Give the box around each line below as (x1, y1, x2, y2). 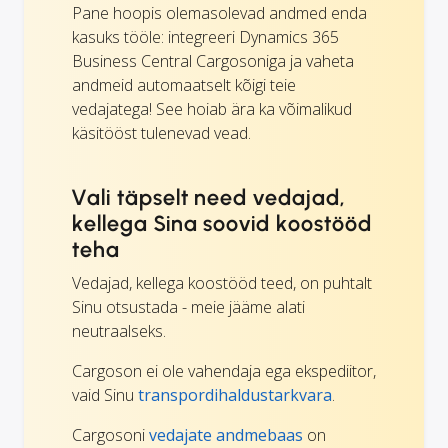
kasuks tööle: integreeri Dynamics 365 (72, 25, 339, 48)
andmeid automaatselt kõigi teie (72, 73, 296, 96)
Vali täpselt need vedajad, (72, 183, 345, 211)
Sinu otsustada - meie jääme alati (72, 295, 305, 318)
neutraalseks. (72, 319, 166, 342)
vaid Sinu (72, 383, 138, 406)
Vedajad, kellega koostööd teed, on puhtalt (72, 271, 372, 294)
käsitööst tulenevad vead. (72, 121, 251, 144)
